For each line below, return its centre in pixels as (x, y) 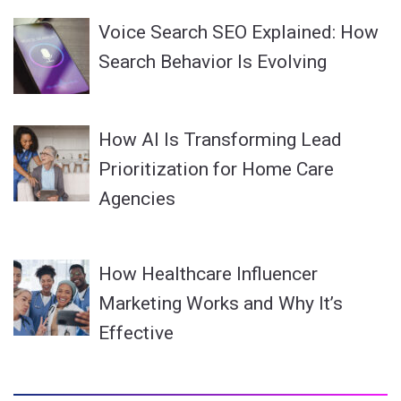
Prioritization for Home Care (216, 169)
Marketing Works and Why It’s (221, 303)
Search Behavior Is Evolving (213, 61)
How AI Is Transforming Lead (220, 139)
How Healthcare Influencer (208, 273)
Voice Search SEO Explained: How (239, 32)
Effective (136, 333)
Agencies (137, 198)
